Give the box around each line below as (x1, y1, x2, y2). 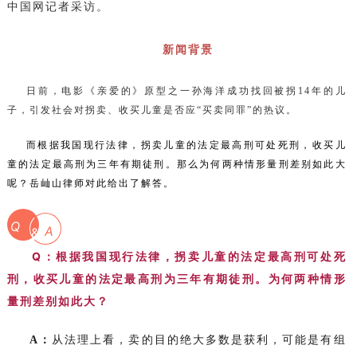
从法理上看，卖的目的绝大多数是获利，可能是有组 (52, 334, 347, 346)
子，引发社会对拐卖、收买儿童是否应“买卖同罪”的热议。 (6, 104, 297, 116)
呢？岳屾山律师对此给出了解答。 (6, 178, 175, 189)
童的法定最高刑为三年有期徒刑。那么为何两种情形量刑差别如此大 (6, 159, 347, 170)
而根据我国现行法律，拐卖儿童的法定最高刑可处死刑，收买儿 (25, 139, 347, 151)
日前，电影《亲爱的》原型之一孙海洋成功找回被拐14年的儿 (25, 85, 347, 96)
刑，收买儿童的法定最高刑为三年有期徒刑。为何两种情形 (6, 272, 347, 285)
